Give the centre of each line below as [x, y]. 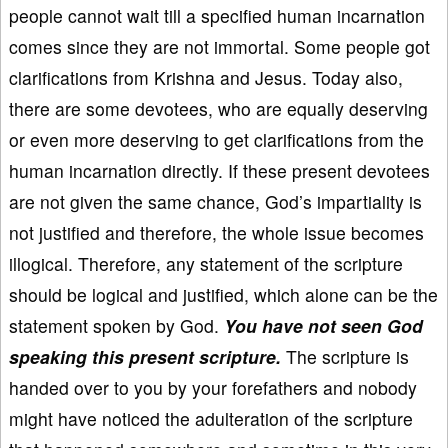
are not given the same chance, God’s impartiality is [215, 201]
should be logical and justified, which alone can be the [223, 294]
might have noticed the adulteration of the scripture [211, 418]
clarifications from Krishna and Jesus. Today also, [206, 77]
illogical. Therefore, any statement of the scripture [206, 263]
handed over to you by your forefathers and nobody [213, 387]
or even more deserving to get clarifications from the [216, 139]
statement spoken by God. [116, 325]
